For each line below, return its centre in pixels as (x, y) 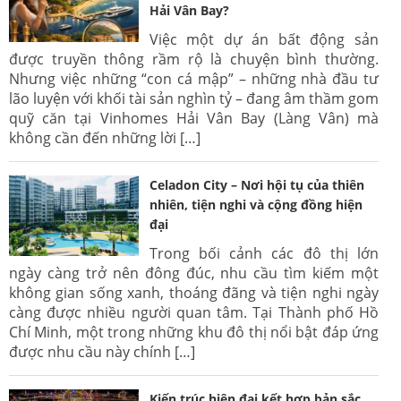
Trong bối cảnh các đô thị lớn (264, 253)
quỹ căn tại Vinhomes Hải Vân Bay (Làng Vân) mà (194, 118)
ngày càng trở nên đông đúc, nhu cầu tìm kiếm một (194, 273)
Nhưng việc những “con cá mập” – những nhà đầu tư (194, 78)
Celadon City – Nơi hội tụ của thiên (256, 184)
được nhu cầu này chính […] (102, 351)
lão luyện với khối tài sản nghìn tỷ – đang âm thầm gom (194, 98)
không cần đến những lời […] (105, 137)
